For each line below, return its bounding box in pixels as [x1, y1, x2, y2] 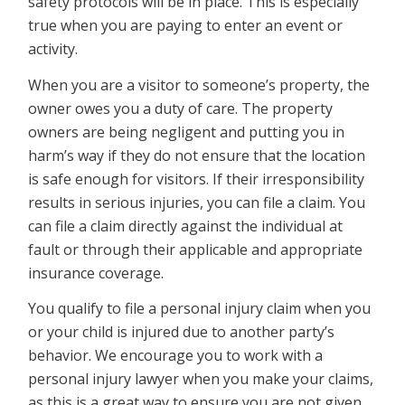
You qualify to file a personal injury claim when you [28, 298, 372, 319]
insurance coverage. [28, 262, 165, 283]
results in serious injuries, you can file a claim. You [28, 192, 366, 212]
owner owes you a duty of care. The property [28, 98, 334, 118]
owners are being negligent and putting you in [28, 121, 345, 142]
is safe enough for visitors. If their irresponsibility [28, 168, 365, 189]
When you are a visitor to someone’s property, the [28, 74, 371, 95]
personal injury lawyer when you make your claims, [28, 369, 374, 390]
